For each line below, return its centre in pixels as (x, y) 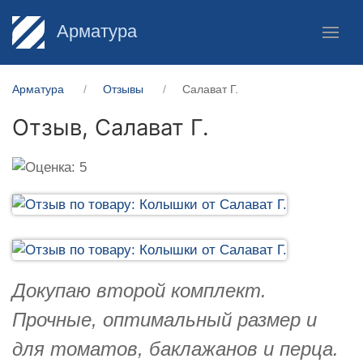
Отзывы (123, 89)
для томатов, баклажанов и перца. (175, 348)
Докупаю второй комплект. (139, 290)
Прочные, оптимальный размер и (164, 319)
